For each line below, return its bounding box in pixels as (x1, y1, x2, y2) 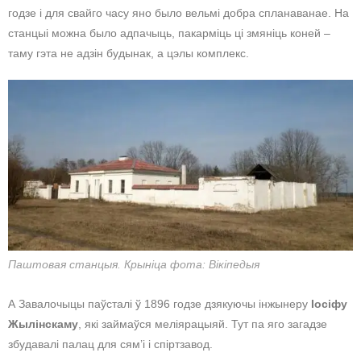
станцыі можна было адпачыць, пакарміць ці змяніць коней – (8, 27, 330, 40)
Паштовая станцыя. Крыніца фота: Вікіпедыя (8, 257, 259, 271)
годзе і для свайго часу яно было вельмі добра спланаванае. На (8, 6, 349, 20)
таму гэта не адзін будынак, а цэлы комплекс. (8, 47, 249, 60)
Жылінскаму (8, 317, 78, 330)
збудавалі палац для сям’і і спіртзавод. (8, 337, 213, 351)
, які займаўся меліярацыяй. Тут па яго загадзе (78, 317, 327, 330)
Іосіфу (311, 297, 347, 310)
